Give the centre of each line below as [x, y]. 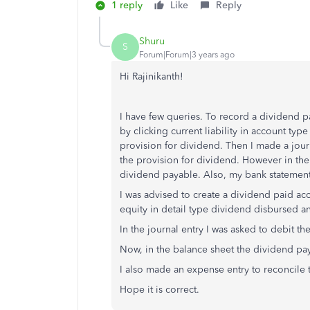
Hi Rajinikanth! [152, 76]
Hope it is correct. [159, 290]
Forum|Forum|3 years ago [187, 54]
